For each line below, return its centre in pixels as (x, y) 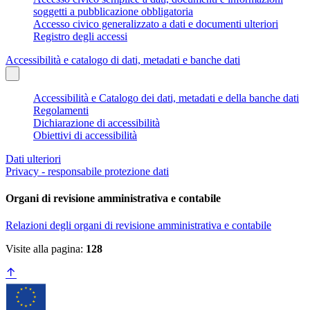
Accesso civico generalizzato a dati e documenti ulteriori (156, 24)
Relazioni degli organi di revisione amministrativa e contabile (138, 226)
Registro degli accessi (80, 36)
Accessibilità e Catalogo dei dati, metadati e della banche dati (166, 98)
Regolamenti (61, 110)
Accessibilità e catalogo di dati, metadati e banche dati (123, 60)
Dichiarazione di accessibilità (97, 122)
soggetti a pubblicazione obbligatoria (113, 11)
